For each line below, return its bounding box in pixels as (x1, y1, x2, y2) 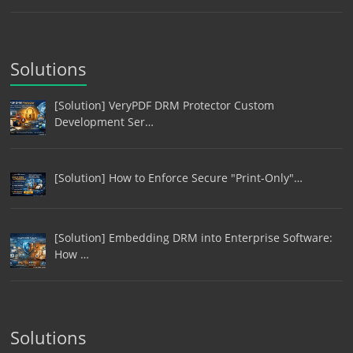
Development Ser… (54, 114, 154, 130)
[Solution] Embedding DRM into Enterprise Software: (54, 230, 333, 246)
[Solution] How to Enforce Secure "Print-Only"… (54, 169, 303, 185)
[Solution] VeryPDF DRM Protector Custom (54, 98, 274, 113)
